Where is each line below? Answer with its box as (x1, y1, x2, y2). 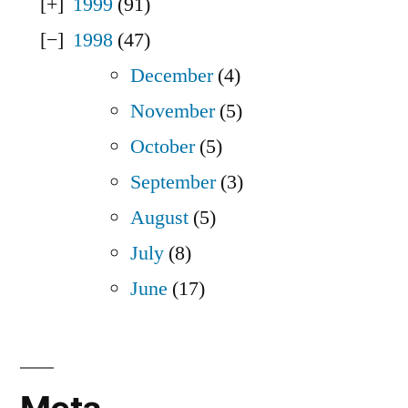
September (130, 169, 216, 196)
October (130, 134, 195, 160)
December (130, 63, 213, 89)
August (130, 205, 189, 231)
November (130, 98, 215, 125)
